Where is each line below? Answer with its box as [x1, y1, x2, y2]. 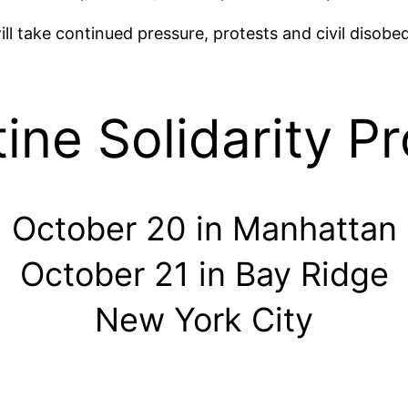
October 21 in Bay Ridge [19, 254, 389, 295]
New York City [95, 300, 313, 341]
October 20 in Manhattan [11, 209, 397, 250]
